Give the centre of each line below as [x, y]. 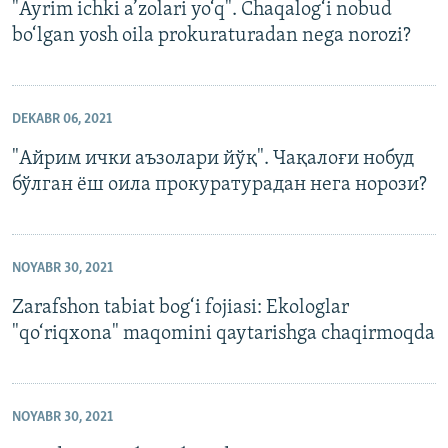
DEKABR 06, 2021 [62, 120]
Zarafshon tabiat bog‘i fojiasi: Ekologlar [180, 308]
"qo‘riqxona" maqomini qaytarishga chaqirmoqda [223, 334]
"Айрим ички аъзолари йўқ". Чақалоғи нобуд [213, 159]
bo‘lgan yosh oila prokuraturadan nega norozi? [211, 36]
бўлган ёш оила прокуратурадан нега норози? [219, 185]
